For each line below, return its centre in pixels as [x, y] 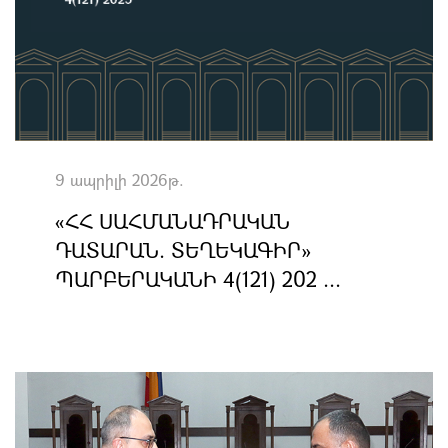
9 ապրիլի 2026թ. [119, 179]
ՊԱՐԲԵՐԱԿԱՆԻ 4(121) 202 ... [198, 279]
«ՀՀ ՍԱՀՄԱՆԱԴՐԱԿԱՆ [172, 221]
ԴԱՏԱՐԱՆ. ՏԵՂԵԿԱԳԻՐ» [183, 250]
